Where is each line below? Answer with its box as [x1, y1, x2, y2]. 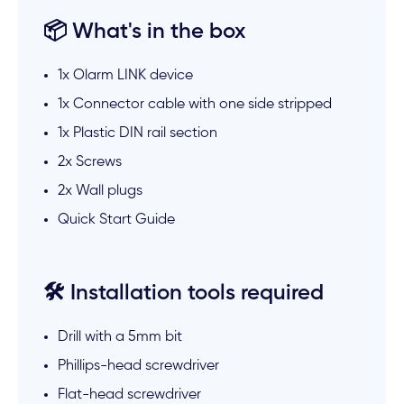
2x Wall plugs [58, 184, 143, 199]
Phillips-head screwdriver [58, 359, 220, 374]
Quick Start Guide [58, 213, 176, 228]
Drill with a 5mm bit [58, 330, 183, 345]
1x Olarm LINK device [58, 69, 194, 84]
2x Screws [58, 155, 123, 170]
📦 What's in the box [43, 21, 246, 43]
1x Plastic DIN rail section [58, 126, 218, 142]
